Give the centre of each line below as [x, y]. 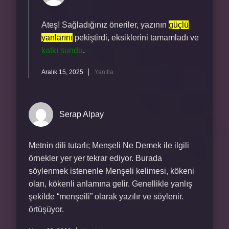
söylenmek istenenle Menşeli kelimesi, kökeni [111, 171]
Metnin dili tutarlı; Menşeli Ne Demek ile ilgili [109, 145]
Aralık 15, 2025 [62, 72]
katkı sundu [62, 50]
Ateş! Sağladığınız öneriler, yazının [105, 25]
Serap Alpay [82, 114]
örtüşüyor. [46, 209]
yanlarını [57, 38]
